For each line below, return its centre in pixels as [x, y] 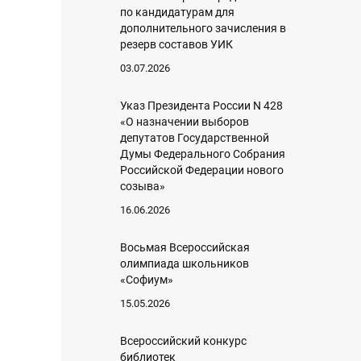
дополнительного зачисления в [203, 28]
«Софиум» [147, 280]
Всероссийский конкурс [183, 341]
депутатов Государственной [195, 138]
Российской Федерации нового [202, 170]
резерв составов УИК [176, 44]
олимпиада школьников [185, 263]
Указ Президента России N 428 [201, 106]
